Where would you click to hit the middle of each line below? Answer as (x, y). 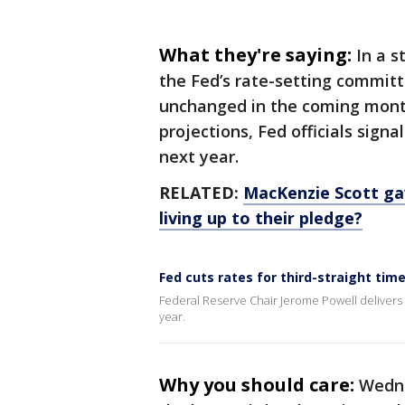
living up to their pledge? (261, 218)
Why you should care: (257, 385)
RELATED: (201, 193)
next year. (199, 157)
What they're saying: (255, 55)
